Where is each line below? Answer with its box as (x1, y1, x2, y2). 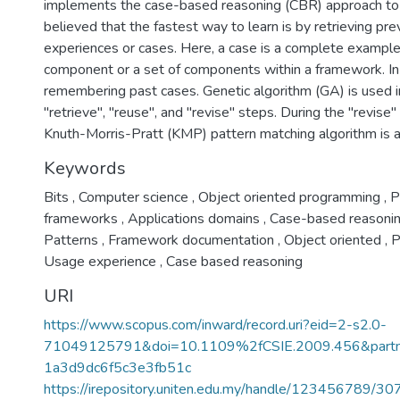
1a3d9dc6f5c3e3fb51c (44, 358, 191, 378)
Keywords (44, 156, 126, 180)
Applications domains (124, 209, 263, 229)
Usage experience (44, 252, 160, 271)
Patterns (44, 230, 102, 250)
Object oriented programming (195, 187, 384, 207)
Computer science (75, 187, 192, 207)
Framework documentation (104, 230, 278, 250)
